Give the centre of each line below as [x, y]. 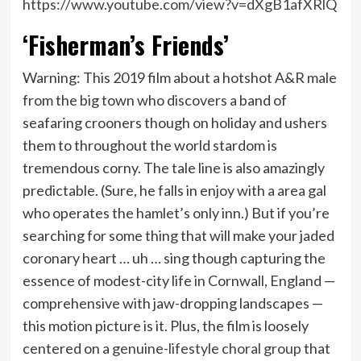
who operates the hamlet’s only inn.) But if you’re [176, 213]
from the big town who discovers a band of [154, 100]
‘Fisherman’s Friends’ [125, 45]
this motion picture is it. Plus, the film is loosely [165, 326]
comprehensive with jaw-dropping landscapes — [172, 303]
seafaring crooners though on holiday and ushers [174, 123]
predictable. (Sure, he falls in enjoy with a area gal [174, 191]
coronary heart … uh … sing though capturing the [174, 258]
